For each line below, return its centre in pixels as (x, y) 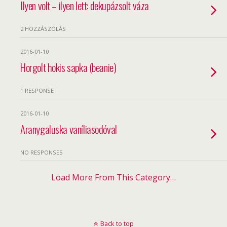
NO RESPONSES (42, 152)
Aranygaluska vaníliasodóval (69, 129)
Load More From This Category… (113, 177)
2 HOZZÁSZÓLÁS (43, 29)
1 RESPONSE (37, 90)
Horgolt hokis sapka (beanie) (68, 67)
